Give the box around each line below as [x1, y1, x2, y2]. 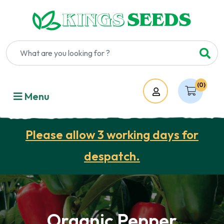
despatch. [84, 148, 140, 163]
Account [162, 86, 197, 97]
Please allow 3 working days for [25, 127, 198, 142]
